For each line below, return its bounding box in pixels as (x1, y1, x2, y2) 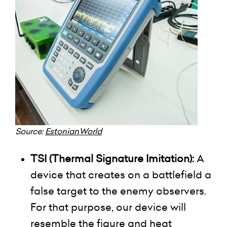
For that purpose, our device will (30, 200, 186, 214)
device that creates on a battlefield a (30, 167, 211, 182)
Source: (15, 125, 45, 137)
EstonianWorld (45, 125, 102, 137)
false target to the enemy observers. (30, 183, 206, 198)
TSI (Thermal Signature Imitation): (30, 151, 197, 166)
